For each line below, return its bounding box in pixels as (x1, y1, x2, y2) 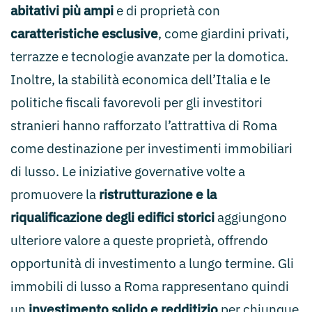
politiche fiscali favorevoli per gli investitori (10, 94, 263, 111)
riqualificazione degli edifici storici (10, 209, 214, 226)
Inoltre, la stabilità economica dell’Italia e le (10, 71, 270, 88)
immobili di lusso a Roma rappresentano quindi (10, 278, 289, 295)
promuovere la (10, 186, 99, 203)
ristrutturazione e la (99, 186, 217, 203)
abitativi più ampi (10, 2, 114, 19)
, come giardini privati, (158, 25, 289, 42)
